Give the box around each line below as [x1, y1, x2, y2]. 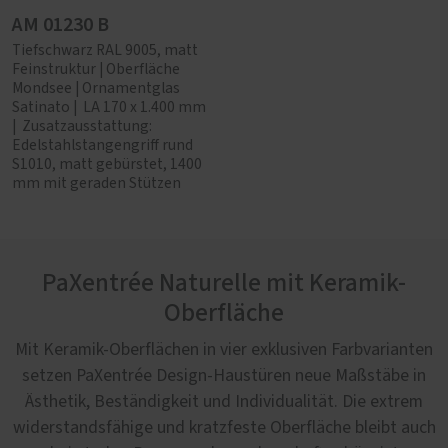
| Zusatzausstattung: [12, 119, 152, 134]
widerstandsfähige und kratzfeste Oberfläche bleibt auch [12, 419, 436, 437]
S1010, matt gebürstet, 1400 [12, 157, 202, 172]
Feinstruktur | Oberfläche [12, 62, 180, 77]
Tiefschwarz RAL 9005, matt [12, 43, 198, 58]
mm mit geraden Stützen [12, 176, 181, 191]
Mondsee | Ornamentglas [12, 81, 180, 96]
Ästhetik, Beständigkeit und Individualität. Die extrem [25, 393, 423, 411]
